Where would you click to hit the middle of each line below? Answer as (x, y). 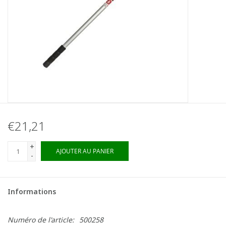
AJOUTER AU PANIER (85, 151)
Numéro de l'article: (41, 219)
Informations (32, 191)
